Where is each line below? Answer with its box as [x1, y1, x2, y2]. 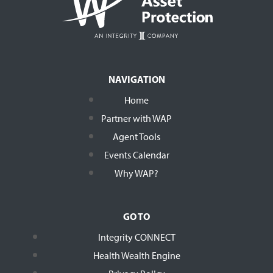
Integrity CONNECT [97, 231, 175, 244]
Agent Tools [113, 130, 160, 143]
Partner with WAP [101, 112, 172, 125]
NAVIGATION [108, 73, 165, 86]
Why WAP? [115, 167, 158, 180]
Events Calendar [104, 149, 169, 161]
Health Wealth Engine [93, 249, 180, 262]
